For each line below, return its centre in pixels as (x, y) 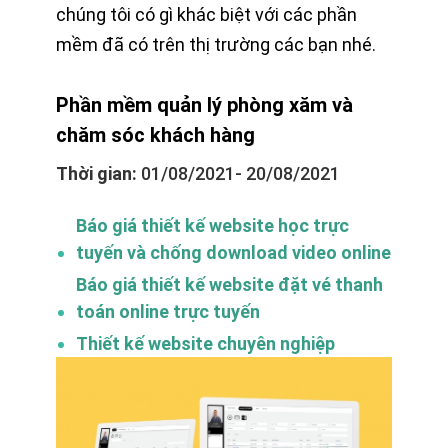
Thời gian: (96, 174)
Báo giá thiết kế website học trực (212, 226)
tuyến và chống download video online (233, 253)
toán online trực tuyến (168, 312)
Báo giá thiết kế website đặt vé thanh (229, 285)
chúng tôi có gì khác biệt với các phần (206, 15)
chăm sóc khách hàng (155, 135)
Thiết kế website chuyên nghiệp (205, 344)
